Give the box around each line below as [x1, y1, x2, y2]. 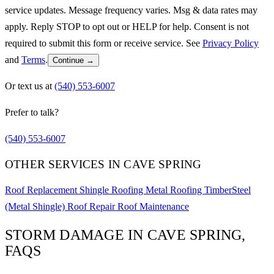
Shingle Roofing [80, 185, 146, 196]
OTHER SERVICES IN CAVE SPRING [5, 157, 202, 171]
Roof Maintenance [117, 201, 189, 212]
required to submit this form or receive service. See [5, 37, 200, 48]
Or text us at [5, 80, 52, 91]
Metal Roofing [146, 185, 204, 196]
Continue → [53, 55, 94, 65]
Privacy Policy [202, 37, 259, 48]
